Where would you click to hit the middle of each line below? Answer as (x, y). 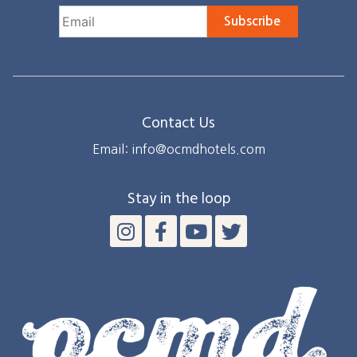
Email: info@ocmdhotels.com (178, 149)
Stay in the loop (178, 199)
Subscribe (253, 21)
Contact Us (178, 123)
